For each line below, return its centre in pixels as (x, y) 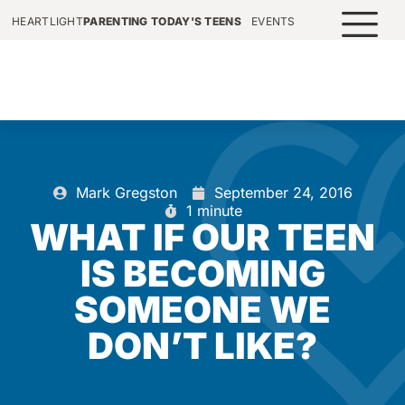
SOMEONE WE (202, 310)
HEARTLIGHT (47, 21)
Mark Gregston (126, 193)
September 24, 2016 (283, 193)
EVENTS (273, 21)
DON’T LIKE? (202, 346)
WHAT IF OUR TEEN (202, 237)
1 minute (214, 211)
